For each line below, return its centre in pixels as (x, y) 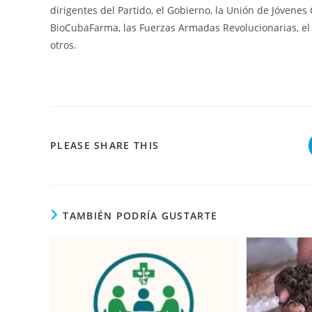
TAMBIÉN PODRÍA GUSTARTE (140, 216)
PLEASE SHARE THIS (105, 146)
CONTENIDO (191, 201)
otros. (63, 45)
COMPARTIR (190, 145)
